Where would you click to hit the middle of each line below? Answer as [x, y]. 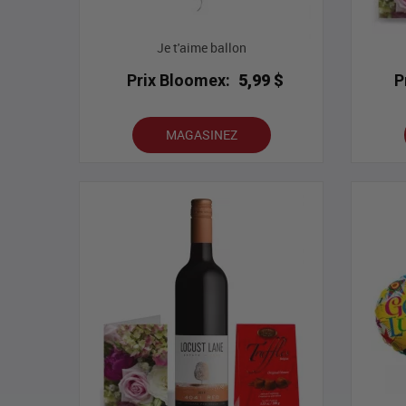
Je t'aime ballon [201, 48]
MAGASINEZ [201, 135]
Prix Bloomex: [179, 81]
